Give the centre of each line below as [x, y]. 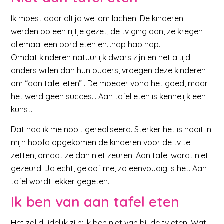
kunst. [22, 109]
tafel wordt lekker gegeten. [60, 181]
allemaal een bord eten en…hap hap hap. [86, 44]
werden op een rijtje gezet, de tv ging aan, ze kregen [107, 31]
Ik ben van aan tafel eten [95, 202]
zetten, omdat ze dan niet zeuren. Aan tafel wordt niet [110, 155]
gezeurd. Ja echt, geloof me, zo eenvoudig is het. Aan [109, 168]
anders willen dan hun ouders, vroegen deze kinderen [109, 70]
